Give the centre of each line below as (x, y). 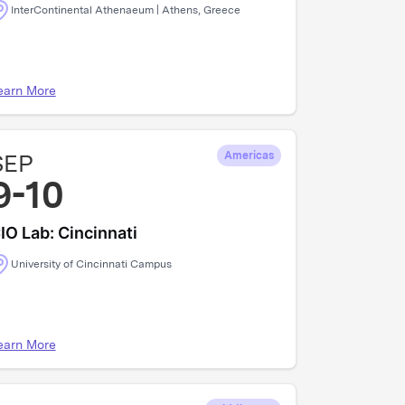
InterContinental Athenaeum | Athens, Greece (125, 10)
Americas (249, 155)
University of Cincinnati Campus (91, 264)
